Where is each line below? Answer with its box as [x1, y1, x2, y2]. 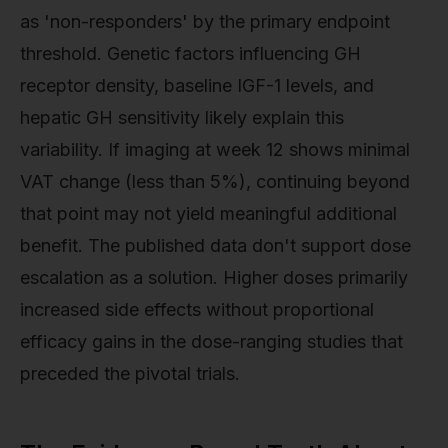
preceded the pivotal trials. [20, 363, 240, 385]
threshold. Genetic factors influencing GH [20, 43, 361, 65]
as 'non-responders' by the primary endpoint [20, 11, 390, 33]
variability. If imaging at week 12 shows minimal [20, 139, 410, 161]
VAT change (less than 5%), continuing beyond [20, 171, 410, 193]
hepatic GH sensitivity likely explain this [20, 107, 344, 129]
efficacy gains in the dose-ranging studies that [20, 331, 403, 353]
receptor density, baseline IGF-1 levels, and [20, 75, 374, 97]
